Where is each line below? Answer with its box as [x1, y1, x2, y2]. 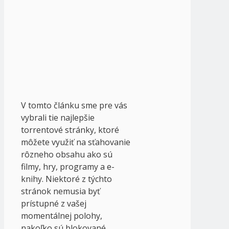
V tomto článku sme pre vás [21, 100, 127, 111]
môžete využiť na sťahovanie [21, 136, 130, 148]
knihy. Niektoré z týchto [21, 173, 112, 185]
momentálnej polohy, [21, 210, 102, 222]
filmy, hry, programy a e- [21, 161, 114, 173]
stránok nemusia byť [21, 186, 100, 197]
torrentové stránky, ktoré [21, 124, 119, 136]
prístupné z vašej [21, 198, 86, 210]
